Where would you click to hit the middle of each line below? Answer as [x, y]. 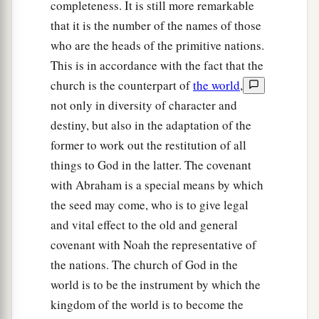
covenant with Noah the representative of [153, 244]
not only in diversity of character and [144, 105]
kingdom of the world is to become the [147, 304]
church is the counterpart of [122, 85]
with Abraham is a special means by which [157, 184]
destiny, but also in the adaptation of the [151, 125]
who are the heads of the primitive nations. [157, 45]
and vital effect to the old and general [144, 224]
